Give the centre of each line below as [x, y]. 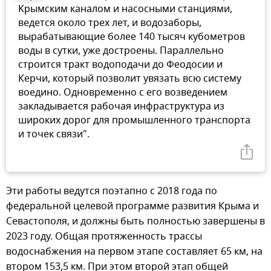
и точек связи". [54, 135]
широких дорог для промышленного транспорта [134, 121]
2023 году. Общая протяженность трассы [104, 237]
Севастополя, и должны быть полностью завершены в [135, 222]
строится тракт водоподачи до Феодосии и [120, 65]
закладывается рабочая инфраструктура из [121, 107]
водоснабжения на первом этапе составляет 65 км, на [134, 252]
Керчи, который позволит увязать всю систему [130, 79]
